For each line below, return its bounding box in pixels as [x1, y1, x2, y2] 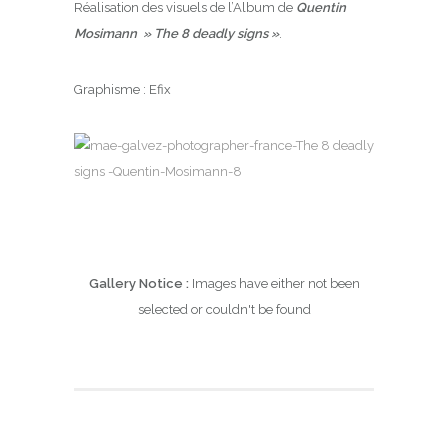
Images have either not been [191, 276, 360, 291]
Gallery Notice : [88, 276, 192, 291]
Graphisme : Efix [74, 82, 171, 97]
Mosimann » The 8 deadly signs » [74, 26, 279, 41]
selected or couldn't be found [137, 302, 311, 317]
